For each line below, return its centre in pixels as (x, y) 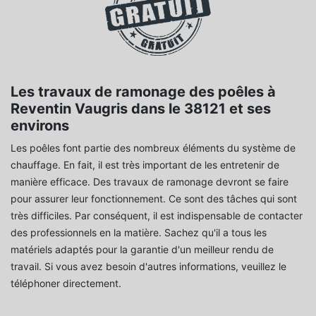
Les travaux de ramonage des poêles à (143, 91)
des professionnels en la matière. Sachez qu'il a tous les (139, 232)
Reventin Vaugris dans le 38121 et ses (141, 108)
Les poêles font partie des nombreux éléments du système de (153, 147)
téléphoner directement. (66, 283)
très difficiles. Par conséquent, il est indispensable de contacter (157, 215)
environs (40, 125)
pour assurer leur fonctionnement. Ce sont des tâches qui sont (154, 198)
